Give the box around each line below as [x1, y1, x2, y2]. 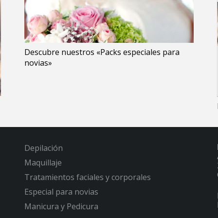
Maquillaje [24, 157, 62, 168]
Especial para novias [24, 186, 98, 198]
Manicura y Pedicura [24, 201, 98, 212]
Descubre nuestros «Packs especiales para [24, 47, 180, 58]
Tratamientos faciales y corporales [24, 172, 151, 183]
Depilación [24, 143, 63, 154]
